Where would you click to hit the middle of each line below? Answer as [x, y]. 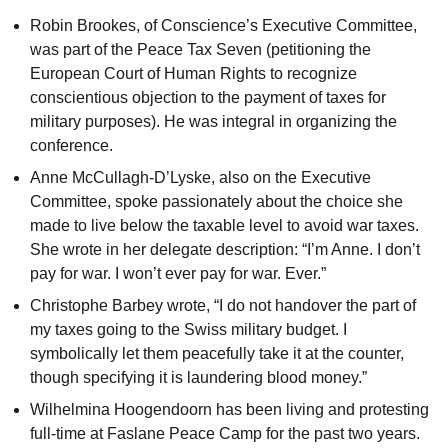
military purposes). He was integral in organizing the [213, 122]
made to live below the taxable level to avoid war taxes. [224, 226]
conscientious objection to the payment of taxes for [208, 98]
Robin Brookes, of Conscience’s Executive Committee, [223, 26]
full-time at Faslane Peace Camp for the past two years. [225, 434]
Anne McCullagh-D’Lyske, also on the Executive [200, 178]
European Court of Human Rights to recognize [193, 74]
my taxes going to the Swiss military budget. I [188, 330]
